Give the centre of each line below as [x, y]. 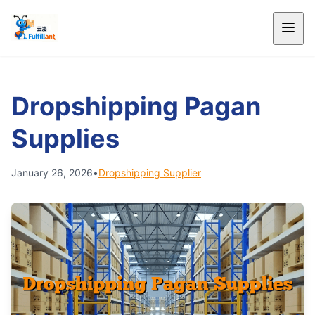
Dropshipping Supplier [150, 173]
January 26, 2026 [52, 173]
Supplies [65, 139]
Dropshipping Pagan [136, 106]
